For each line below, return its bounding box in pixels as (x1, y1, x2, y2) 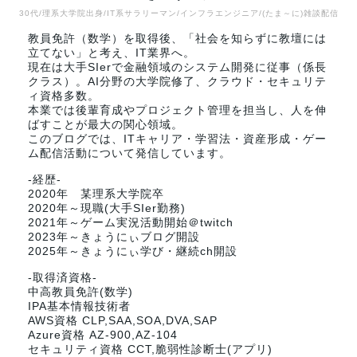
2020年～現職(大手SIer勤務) (28, 202, 186, 214)
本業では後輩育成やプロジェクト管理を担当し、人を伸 (28, 104, 327, 116)
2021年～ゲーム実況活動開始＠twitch (28, 216, 233, 229)
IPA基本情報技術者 (28, 300, 131, 312)
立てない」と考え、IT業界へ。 (28, 46, 195, 59)
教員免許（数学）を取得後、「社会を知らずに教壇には (28, 32, 327, 45)
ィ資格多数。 (28, 89, 100, 102)
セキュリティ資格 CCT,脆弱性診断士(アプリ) (28, 343, 273, 355)
